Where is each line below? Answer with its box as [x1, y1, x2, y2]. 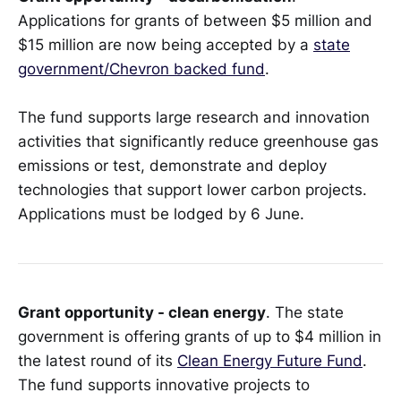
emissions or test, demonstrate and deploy [18, 157, 327, 175]
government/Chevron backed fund [18, 60, 265, 79]
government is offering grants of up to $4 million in [18, 327, 381, 346]
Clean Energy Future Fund [177, 351, 363, 370]
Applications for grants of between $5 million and [18, 12, 372, 30]
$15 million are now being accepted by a [18, 36, 313, 55]
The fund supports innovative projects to [18, 375, 310, 394]
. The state [266, 303, 344, 321]
